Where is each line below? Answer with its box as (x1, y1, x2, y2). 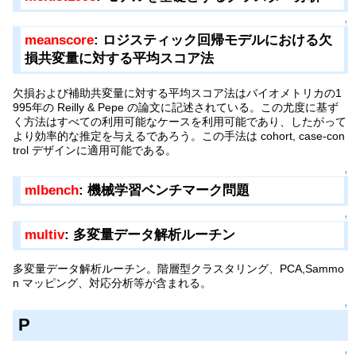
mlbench (25, 183, 79, 199)
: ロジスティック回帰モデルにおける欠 (94, 33, 333, 48)
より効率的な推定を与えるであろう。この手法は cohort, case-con (13, 129, 346, 142)
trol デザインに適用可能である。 (13, 143, 177, 157)
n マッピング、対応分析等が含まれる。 (13, 277, 212, 290)
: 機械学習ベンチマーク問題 (79, 183, 250, 199)
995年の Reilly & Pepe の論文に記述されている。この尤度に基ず (13, 100, 339, 114)
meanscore (25, 33, 95, 48)
